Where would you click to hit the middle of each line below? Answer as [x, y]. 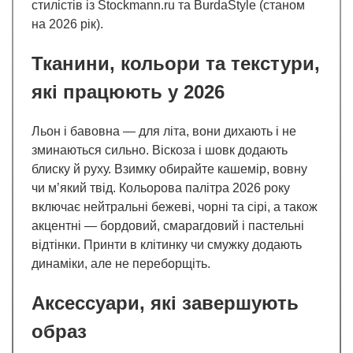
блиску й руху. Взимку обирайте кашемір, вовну [169, 169]
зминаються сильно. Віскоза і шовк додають [160, 150]
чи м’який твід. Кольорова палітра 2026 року [161, 188]
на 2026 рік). [67, 24]
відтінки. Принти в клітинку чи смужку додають [167, 245]
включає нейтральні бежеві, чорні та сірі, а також [175, 207]
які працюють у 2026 [128, 92]
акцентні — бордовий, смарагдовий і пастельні [168, 226]
